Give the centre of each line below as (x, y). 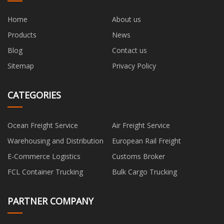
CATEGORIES (34, 95)
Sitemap (21, 65)
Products (22, 34)
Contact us (129, 50)
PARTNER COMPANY (50, 201)
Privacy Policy (134, 65)
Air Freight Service (141, 125)
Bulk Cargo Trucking (144, 171)
